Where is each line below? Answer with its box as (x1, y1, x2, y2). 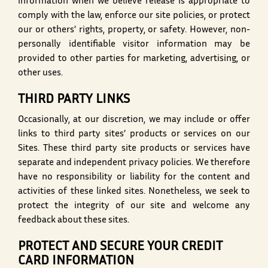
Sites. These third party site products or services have (18, 145, 250, 153)
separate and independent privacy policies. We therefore (18, 159, 250, 167)
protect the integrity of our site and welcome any (18, 202, 250, 211)
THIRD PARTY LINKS (18, 95, 130, 106)
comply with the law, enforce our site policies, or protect (18, 12, 250, 20)
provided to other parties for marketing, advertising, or (18, 55, 250, 63)
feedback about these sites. (18, 217, 129, 225)
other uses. (18, 69, 63, 78)
